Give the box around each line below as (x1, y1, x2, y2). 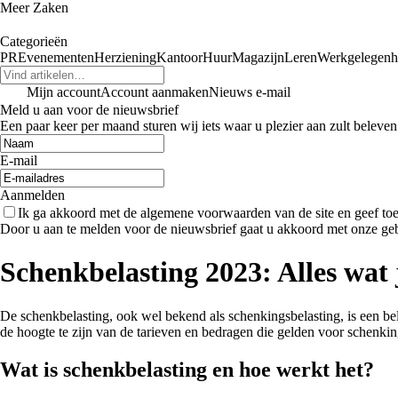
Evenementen (18, 50, 94, 65)
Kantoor (156, 50, 203, 65)
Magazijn (232, 50, 284, 65)
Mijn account (27, 84, 100, 99)
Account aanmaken (100, 84, 209, 99)
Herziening (94, 50, 156, 65)
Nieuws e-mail (209, 84, 291, 99)
